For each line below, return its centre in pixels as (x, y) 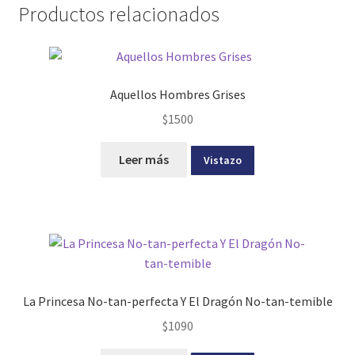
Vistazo (222, 160)
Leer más (144, 159)
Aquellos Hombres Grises (177, 95)
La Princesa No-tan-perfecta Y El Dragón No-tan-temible (177, 302)
